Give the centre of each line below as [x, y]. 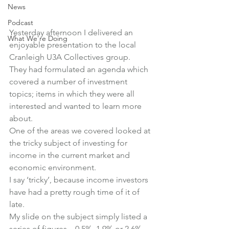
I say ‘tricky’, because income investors [80, 180]
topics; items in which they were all [73, 94]
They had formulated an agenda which [80, 70]
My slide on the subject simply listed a [79, 217]
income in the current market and [71, 155]
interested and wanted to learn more [76, 106]
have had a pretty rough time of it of [75, 192]
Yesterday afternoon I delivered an [72, 33]
